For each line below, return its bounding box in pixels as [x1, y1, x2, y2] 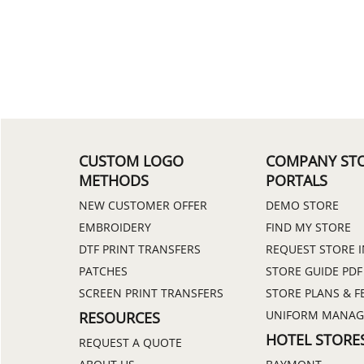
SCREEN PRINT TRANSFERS [79, 284, 223, 301]
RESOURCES [79, 307, 160, 327]
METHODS [79, 170, 149, 190]
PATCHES [79, 262, 128, 279]
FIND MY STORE [266, 219, 351, 235]
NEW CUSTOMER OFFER [79, 197, 207, 213]
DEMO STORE [266, 197, 339, 213]
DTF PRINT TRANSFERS [79, 240, 201, 257]
